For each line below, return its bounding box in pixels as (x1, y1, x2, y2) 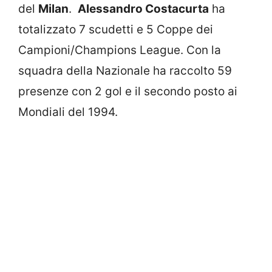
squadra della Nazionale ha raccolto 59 (18, 64, 232, 78)
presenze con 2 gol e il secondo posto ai (18, 84, 237, 98)
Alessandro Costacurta (78, 2, 209, 16)
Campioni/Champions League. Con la (18, 43, 221, 57)
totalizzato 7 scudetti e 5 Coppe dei (18, 22, 213, 36)
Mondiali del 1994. (18, 105, 118, 119)
